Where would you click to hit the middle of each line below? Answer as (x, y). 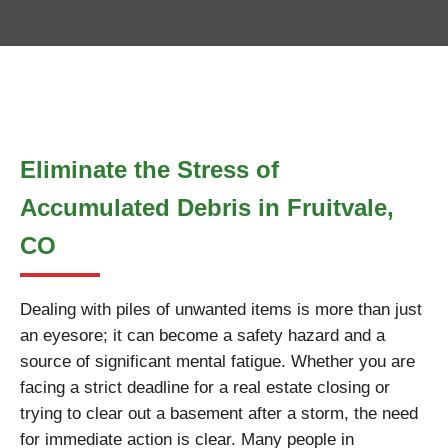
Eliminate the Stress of (149, 169)
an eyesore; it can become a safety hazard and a (202, 335)
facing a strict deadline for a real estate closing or (205, 387)
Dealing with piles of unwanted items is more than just (221, 309)
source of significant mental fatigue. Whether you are (217, 361)
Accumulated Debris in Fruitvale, (207, 207)
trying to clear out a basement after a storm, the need (219, 413)
